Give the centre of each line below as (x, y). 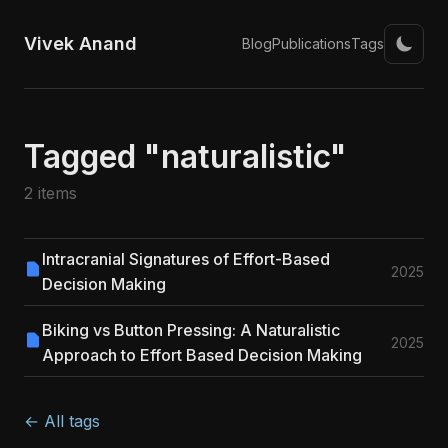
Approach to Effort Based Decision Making (202, 355)
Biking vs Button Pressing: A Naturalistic (191, 330)
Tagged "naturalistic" (185, 156)
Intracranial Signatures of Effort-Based (186, 259)
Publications (311, 43)
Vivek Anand (80, 43)
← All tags (62, 421)
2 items (50, 193)
